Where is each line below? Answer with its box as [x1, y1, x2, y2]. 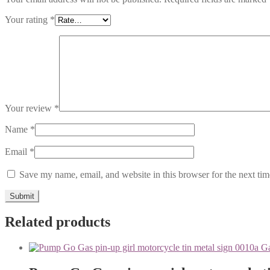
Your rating [5, 14, 50, 25]
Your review [5, 102, 54, 113]
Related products [5, 214, 110, 230]
